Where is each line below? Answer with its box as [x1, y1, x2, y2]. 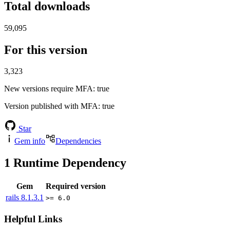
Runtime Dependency [10, 156, 126, 170]
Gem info [14, 137, 45, 146]
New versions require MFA [4, 84, 93, 93]
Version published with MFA [4, 102, 98, 111]
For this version [4, 43, 87, 56]
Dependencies [55, 137, 101, 146]
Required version [46, 182, 106, 191]
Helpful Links [4, 213, 62, 224]
